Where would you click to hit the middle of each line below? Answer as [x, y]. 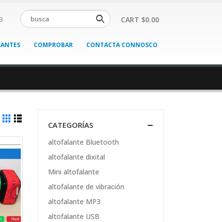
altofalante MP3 [74, 202]
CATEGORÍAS [71, 125]
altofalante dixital [77, 157]
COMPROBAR [53, 45]
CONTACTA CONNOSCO [122, 45]
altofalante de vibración [86, 187]
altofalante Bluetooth [83, 142]
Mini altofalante [74, 172]
